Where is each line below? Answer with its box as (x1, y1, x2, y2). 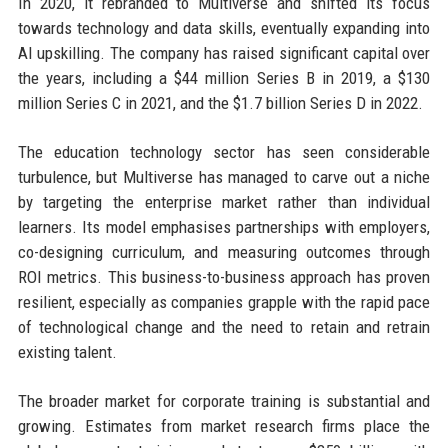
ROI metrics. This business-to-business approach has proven (17, 267, 431, 287)
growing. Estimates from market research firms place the (17, 416, 431, 436)
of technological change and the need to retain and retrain (17, 317, 431, 337)
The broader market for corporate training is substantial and (17, 391, 431, 411)
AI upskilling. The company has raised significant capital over (17, 43, 431, 63)
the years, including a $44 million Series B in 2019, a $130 (17, 68, 431, 88)
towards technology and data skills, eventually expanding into (17, 18, 431, 38)
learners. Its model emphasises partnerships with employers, (17, 217, 431, 237)
